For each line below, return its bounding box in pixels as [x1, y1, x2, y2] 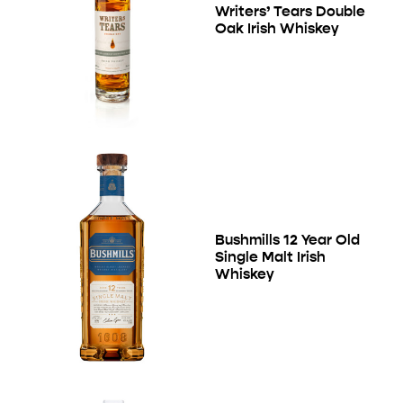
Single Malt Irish [215, 248, 326, 266]
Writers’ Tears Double [215, 3, 365, 21]
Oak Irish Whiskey [215, 20, 339, 38]
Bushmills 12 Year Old [215, 231, 360, 249]
